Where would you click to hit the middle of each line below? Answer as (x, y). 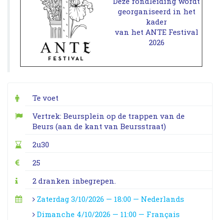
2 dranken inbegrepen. (74, 180)
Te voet (45, 97)
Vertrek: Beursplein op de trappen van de (108, 116)
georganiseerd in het (156, 12)
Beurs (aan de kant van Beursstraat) (99, 126)
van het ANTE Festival (156, 32)
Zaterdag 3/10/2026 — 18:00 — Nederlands (110, 199)
